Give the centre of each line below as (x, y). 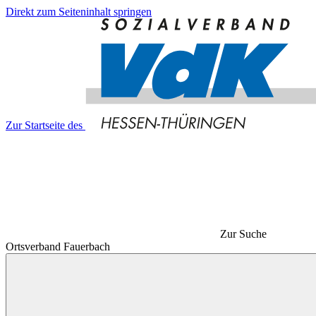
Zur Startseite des (44, 125)
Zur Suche (243, 234)
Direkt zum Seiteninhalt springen (79, 12)
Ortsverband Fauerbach (58, 247)
